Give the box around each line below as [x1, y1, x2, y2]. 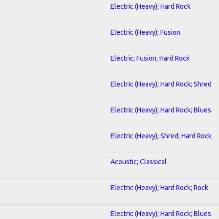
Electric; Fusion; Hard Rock [110, 54, 190, 62]
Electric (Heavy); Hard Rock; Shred [110, 80, 212, 88]
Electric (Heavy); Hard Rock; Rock [110, 183, 208, 192]
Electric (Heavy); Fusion [110, 28, 180, 36]
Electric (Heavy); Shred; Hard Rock [110, 131, 212, 140]
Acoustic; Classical [110, 157, 167, 166]
